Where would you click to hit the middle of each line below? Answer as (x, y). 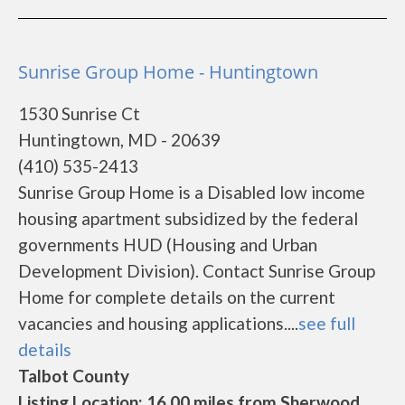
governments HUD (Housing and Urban (168, 245)
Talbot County (74, 376)
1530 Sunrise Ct (79, 113)
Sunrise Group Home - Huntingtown (168, 72)
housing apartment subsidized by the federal (188, 218)
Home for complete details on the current (177, 297)
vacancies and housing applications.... (158, 323)
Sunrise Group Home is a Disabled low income (192, 192)
